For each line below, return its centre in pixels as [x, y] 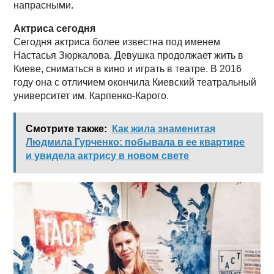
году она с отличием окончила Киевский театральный [135, 82]
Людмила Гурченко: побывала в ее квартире [135, 142]
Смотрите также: [67, 128]
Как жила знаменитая [164, 128]
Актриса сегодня [55, 28]
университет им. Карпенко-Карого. [91, 95]
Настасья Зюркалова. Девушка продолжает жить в [129, 55]
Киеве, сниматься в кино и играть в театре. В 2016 [128, 68]
